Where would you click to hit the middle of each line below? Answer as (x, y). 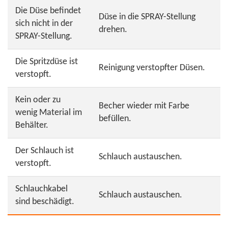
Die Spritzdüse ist (47, 62)
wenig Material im (49, 113)
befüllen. (115, 119)
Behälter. (32, 125)
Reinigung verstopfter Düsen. (152, 68)
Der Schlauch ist (45, 151)
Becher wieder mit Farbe (144, 106)
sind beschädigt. (45, 202)
